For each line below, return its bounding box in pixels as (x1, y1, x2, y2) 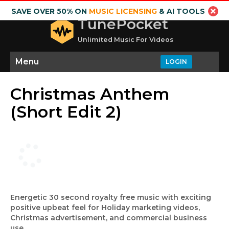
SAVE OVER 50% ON (11, 7, 89, 16)
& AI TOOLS (156, 7, 205, 16)
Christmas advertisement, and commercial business (10, 213, 207, 222)
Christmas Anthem (10, 84, 170, 104)
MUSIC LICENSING (88, 7, 157, 16)
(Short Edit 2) (10, 102, 122, 122)
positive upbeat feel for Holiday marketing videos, (10, 203, 200, 212)
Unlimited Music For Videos (78, 36, 173, 43)
